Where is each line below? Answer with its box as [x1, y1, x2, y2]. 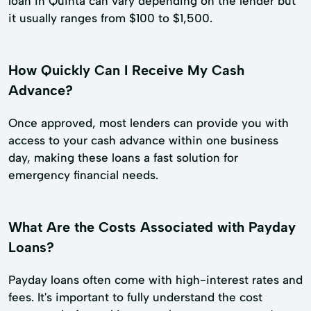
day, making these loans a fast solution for [8, 151, 238, 165]
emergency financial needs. [8, 168, 158, 183]
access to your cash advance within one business [8, 133, 278, 148]
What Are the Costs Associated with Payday [8, 219, 296, 236]
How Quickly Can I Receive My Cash [8, 62, 244, 79]
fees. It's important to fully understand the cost [8, 290, 262, 305]
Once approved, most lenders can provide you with [8, 116, 289, 131]
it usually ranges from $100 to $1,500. [8, 11, 212, 26]
